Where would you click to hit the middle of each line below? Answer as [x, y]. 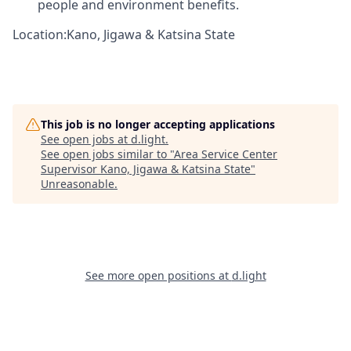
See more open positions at [158, 276]
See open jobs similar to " [107, 154]
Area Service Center [226, 154]
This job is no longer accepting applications [158, 125]
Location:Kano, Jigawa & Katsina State [124, 35]
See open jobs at [86, 139]
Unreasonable [78, 184]
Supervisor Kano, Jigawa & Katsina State [146, 169]
